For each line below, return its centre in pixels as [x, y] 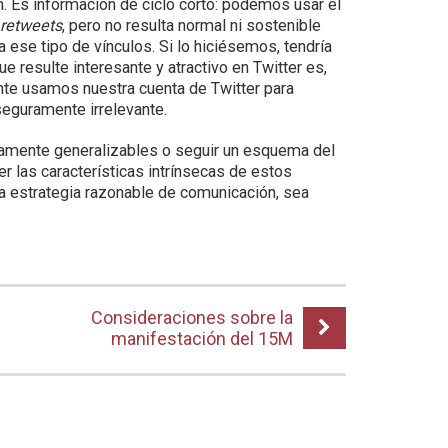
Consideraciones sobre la [191, 317]
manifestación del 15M [201, 338]
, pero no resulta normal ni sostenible [192, 25]
